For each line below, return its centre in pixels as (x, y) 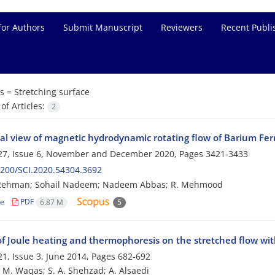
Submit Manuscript (103, 27)
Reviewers (182, 27)
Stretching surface (52, 92)
